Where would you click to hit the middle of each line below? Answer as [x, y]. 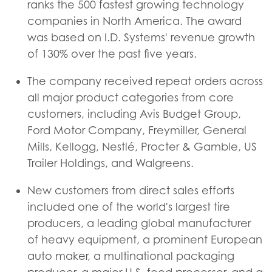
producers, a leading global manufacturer [139, 223]
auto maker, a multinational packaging [131, 256]
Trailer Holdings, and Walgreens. [110, 163]
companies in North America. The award [134, 21]
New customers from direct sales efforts [131, 190]
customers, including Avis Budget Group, [134, 114]
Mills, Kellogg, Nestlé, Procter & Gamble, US [142, 147]
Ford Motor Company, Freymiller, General [137, 130]
